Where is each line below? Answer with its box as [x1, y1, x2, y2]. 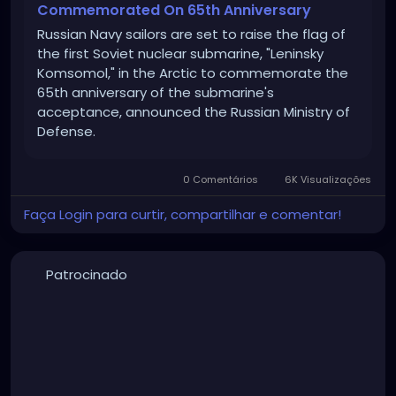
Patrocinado [45, 265, 127, 285]
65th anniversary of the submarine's [37, 83, 274, 103]
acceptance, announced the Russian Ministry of [37, 103, 350, 122]
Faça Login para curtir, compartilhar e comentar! [24, 205, 341, 225]
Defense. [37, 122, 95, 141]
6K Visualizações [282, 172, 371, 187]
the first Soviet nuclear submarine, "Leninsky [37, 44, 324, 64]
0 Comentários [180, 172, 262, 187]
